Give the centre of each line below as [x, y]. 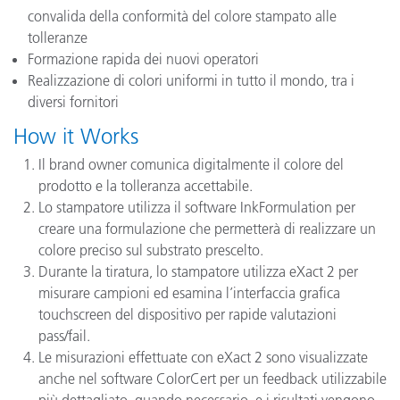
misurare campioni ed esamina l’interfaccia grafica [189, 293]
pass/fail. [64, 336]
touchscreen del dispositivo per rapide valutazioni [187, 314]
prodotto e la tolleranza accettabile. [146, 186]
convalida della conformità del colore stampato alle [182, 16]
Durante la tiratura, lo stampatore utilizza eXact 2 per [198, 271]
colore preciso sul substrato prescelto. [151, 250]
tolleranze [58, 37]
